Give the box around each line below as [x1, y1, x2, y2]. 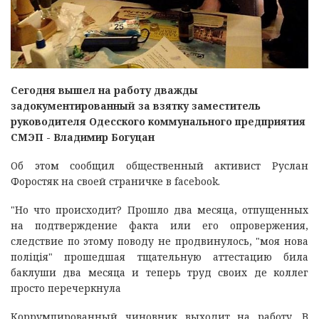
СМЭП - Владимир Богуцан [11, 130, 155, 144]
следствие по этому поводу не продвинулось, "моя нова [11, 234, 308, 248]
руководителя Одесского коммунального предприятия [11, 114, 305, 128]
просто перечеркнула [11, 281, 121, 295]
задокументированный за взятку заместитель [11, 98, 261, 113]
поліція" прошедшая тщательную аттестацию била [11, 249, 308, 263]
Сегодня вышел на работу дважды [11, 83, 198, 97]
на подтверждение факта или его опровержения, [11, 218, 308, 232]
